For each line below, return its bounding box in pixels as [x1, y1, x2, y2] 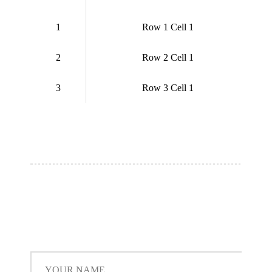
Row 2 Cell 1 [141, 52, 194, 63]
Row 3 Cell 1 [141, 82, 194, 93]
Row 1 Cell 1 [141, 21, 194, 32]
